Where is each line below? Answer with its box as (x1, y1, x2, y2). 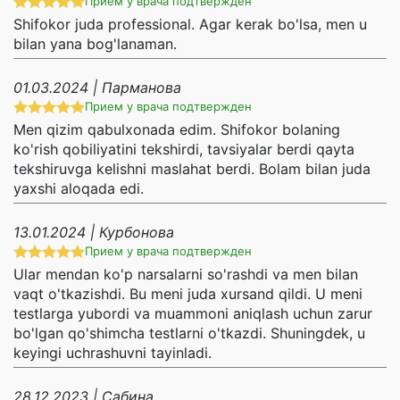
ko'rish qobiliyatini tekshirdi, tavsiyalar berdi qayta (13, 140, 354, 159)
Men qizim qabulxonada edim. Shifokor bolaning (13, 121, 340, 139)
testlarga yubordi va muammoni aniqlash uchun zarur (13, 304, 372, 323)
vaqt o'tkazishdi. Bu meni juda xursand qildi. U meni (13, 285, 362, 304)
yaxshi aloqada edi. (13, 179, 144, 198)
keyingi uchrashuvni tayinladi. (13, 344, 212, 362)
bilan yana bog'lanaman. (13, 35, 177, 54)
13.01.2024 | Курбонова (13, 223, 174, 242)
